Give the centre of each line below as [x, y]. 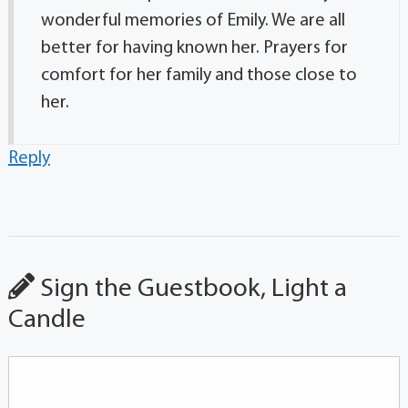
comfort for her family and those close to [199, 75]
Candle [46, 320]
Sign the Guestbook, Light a [190, 289]
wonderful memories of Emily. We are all [193, 20]
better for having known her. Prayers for [194, 48]
